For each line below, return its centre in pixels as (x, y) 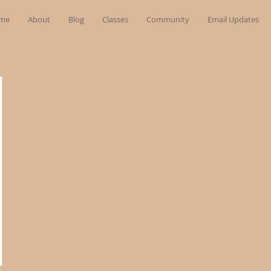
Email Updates (233, 19)
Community (168, 19)
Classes (115, 19)
